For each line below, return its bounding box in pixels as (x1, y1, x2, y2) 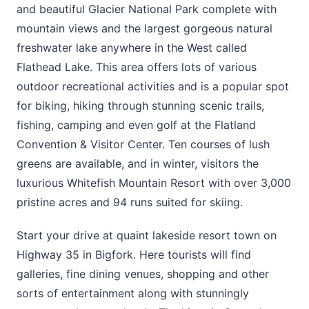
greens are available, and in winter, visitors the (17, 157, 259, 171)
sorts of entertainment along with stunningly (17, 286, 249, 300)
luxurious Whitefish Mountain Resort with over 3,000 (17, 176, 291, 190)
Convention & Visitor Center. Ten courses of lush (17, 137, 270, 152)
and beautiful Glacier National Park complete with (17, 2, 277, 17)
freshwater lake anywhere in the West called (17, 41, 247, 55)
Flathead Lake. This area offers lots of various (17, 60, 257, 74)
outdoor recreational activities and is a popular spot (17, 79, 289, 94)
